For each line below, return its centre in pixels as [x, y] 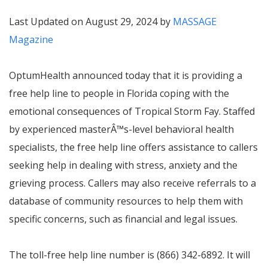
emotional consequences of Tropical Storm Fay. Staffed [132, 111]
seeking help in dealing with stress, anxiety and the [123, 165]
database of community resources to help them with [126, 201]
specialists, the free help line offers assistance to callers [133, 147]
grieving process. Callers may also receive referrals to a [133, 183]
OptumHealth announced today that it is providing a [126, 75]
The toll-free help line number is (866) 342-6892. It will [130, 255]
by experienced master [60, 129]
